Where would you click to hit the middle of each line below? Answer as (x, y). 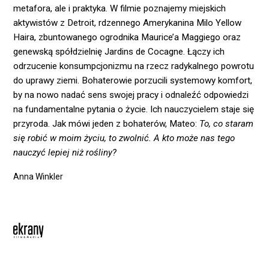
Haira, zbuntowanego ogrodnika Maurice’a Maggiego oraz (127, 38)
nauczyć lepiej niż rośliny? (65, 153)
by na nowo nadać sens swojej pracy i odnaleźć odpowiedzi (131, 95)
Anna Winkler (38, 176)
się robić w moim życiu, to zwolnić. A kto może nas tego (124, 138)
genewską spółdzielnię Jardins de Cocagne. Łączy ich (119, 52)
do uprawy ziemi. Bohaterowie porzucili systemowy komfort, (133, 81)
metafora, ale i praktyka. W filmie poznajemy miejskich (120, 9)
